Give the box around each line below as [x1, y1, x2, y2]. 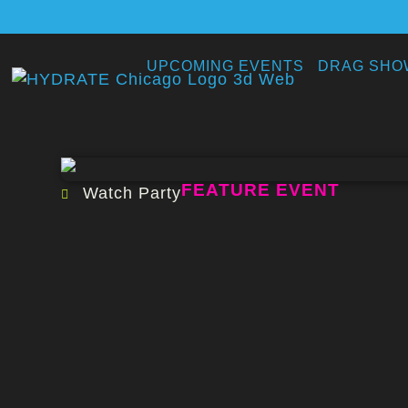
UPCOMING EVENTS [147, 58, 305, 75]
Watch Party [83, 183, 182, 202]
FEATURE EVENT [181, 178, 341, 199]
